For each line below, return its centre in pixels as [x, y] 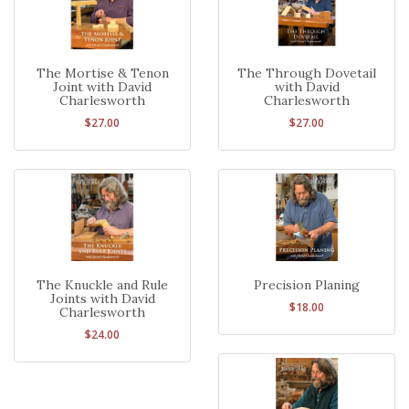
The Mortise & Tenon [102, 73]
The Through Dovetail [307, 73]
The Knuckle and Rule [102, 284]
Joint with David [102, 86]
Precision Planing [307, 284]
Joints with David [102, 298]
